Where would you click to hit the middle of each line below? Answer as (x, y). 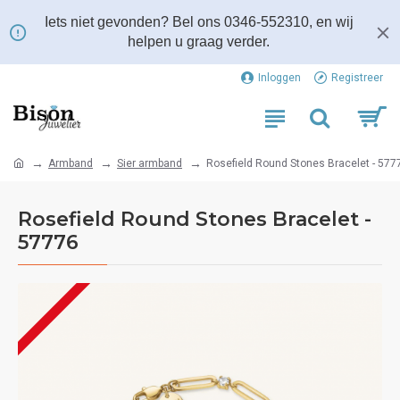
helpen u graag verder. (199, 42)
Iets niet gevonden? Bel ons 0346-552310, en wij (199, 22)
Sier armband (150, 163)
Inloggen (279, 78)
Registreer (357, 78)
